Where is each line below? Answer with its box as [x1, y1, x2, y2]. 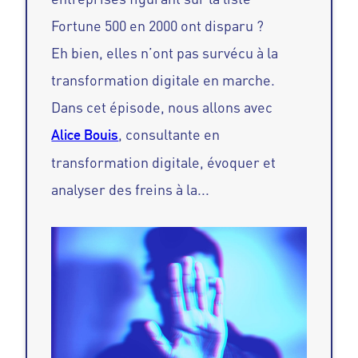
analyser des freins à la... [51, 181, 210, 199]
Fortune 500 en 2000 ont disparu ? [51, 17, 265, 35]
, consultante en [118, 125, 221, 144]
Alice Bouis [51, 126, 119, 144]
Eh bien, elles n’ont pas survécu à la [51, 44, 279, 62]
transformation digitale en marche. [51, 71, 276, 89]
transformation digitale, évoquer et [51, 153, 276, 172]
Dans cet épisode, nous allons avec [51, 98, 273, 117]
